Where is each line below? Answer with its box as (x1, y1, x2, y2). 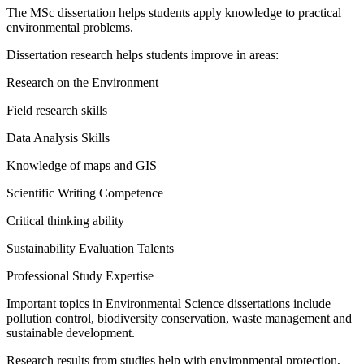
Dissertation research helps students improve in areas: (6, 48, 279, 63)
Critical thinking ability (6, 214, 124, 228)
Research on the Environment (6, 76, 158, 90)
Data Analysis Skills (6, 131, 110, 145)
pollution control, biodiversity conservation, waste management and (6, 311, 352, 326)
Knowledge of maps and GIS (6, 158, 157, 173)
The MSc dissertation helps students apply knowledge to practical (6, 6, 341, 20)
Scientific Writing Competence (6, 186, 163, 201)
